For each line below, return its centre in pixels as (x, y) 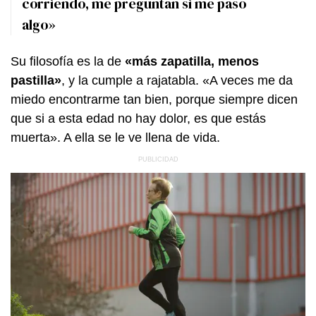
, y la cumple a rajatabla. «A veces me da (177, 80)
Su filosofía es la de (68, 61)
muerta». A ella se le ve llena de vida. (115, 137)
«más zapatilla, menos (192, 61)
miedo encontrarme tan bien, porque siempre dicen (154, 99)
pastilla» (36, 80)
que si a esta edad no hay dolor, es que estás (138, 118)
